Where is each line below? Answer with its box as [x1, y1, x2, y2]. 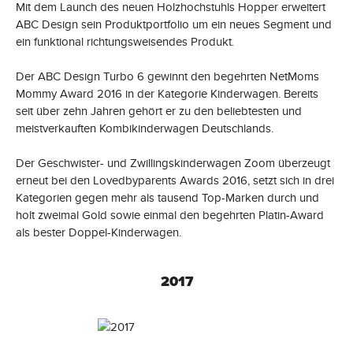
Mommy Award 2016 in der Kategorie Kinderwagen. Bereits [16, 85, 318, 102]
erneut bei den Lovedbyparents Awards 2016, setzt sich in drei [16, 172, 334, 188]
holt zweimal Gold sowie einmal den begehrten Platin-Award [16, 206, 324, 223]
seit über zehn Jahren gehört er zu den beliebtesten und [16, 102, 302, 119]
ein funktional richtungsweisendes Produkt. [16, 33, 234, 50]
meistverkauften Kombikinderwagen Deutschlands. [16, 120, 273, 136]
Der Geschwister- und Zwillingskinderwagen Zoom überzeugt [16, 154, 330, 171]
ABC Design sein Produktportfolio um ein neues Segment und [16, 16, 332, 32]
